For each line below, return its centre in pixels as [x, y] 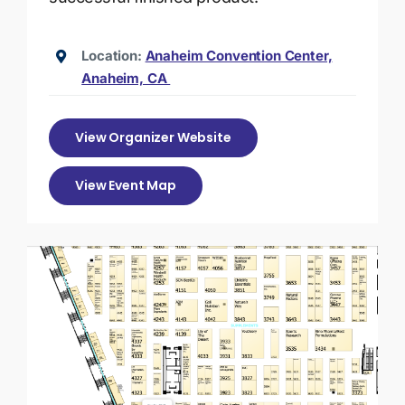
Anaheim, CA [126, 79]
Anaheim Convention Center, [239, 56]
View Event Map [126, 185]
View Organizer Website [153, 137]
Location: [112, 56]
